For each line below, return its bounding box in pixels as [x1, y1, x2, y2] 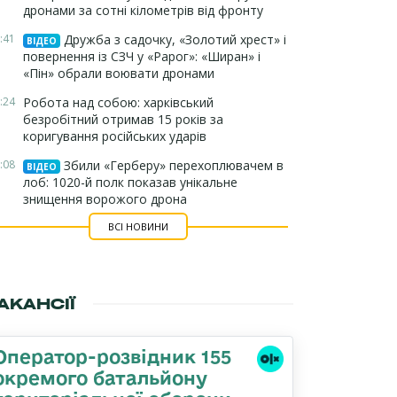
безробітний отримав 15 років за [23, 111, 223, 128]
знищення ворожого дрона [23, 191, 187, 207]
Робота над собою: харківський [23, 94, 214, 111]
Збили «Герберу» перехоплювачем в [60, 157, 284, 174]
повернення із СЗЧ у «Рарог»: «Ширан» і [23, 48, 261, 65]
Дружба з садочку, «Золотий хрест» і [60, 31, 286, 48]
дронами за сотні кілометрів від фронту [23, 2, 263, 19]
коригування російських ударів [23, 128, 206, 144]
